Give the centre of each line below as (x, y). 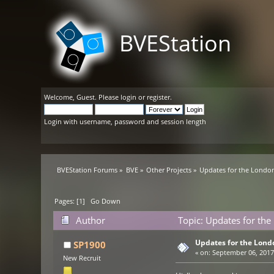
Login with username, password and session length (125, 121)
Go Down (106, 201)
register (159, 97)
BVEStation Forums (87, 170)
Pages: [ (67, 201)
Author (90, 220)
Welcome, (61, 97)
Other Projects (169, 170)
